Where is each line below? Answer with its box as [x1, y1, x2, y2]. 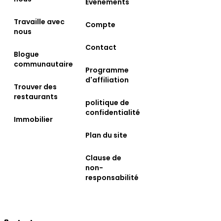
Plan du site [85, 130, 127, 140]
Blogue [14, 49, 39, 59]
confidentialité [85, 107, 140, 117]
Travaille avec [14, 16, 65, 27]
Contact [85, 42, 116, 52]
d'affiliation [85, 74, 129, 85]
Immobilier [14, 114, 53, 124]
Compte [85, 19, 115, 30]
